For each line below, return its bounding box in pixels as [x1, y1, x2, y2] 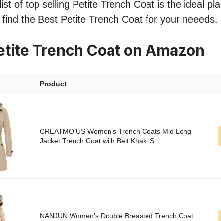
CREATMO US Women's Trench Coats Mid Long [40, 127, 191, 136]
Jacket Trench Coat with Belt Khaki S [40, 137, 154, 145]
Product [40, 80, 67, 88]
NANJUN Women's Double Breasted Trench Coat [40, 212, 193, 220]
